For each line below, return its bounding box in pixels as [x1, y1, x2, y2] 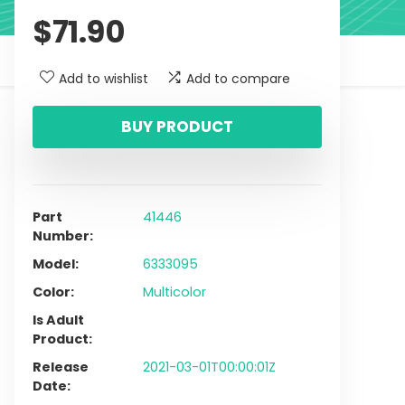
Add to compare [186, 70, 290, 88]
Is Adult [33, 311, 84, 329]
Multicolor [143, 283, 206, 301]
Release [33, 358, 89, 376]
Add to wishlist [59, 70, 148, 88]
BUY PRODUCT [121, 116, 233, 137]
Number [33, 227, 89, 245]
